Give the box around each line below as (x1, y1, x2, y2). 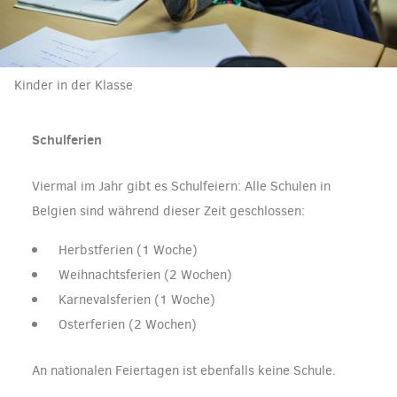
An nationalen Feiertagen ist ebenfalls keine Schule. (32, 362, 336, 380)
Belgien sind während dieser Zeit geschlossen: (32, 202, 305, 221)
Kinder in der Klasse (14, 76, 133, 95)
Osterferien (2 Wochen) (58, 315, 197, 334)
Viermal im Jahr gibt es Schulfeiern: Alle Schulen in (32, 177, 331, 196)
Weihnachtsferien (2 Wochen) (58, 266, 232, 284)
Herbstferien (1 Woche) (58, 241, 198, 260)
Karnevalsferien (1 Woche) (58, 291, 215, 309)
